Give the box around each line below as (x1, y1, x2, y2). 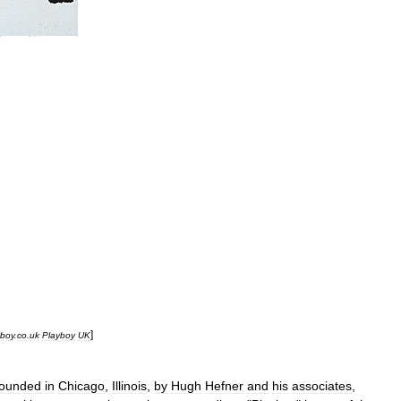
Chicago (58, 379, 105, 393)
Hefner (205, 379, 243, 393)
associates (292, 379, 352, 393)
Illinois (112, 379, 147, 393)
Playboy (42, 330, 75, 340)
